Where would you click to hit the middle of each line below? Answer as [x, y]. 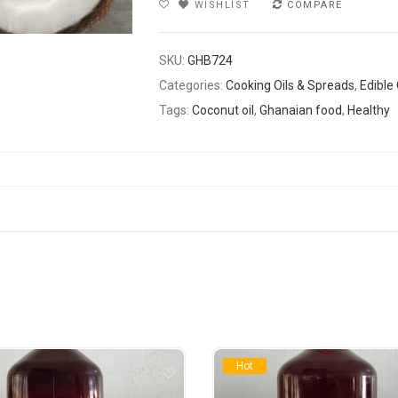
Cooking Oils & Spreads [290, 85]
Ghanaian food [301, 110]
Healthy [369, 110]
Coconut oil [223, 110]
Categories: [192, 85]
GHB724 [210, 60]
